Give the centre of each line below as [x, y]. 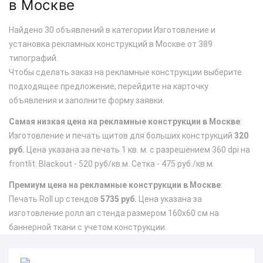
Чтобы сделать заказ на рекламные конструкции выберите [125, 72]
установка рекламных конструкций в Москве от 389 [111, 44]
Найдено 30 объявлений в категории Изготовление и [112, 30]
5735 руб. [119, 199]
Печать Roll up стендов [55, 199]
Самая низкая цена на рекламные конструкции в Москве [124, 122]
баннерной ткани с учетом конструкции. [88, 227]
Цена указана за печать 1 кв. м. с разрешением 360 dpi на [137, 150]
